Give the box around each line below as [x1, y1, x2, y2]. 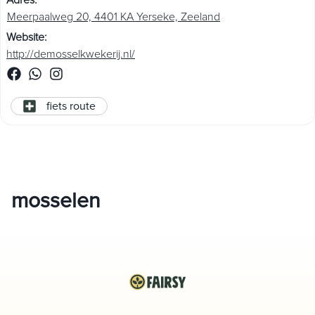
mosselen [11, 188, 101, 214]
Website [6, 31, 44, 43]
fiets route [46, 99, 96, 114]
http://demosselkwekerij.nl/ [6, 48, 135, 60]
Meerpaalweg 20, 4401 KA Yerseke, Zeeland [7, 11, 220, 23]
